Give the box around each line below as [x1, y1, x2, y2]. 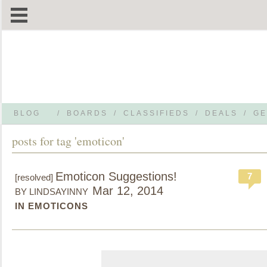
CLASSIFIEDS [123, 109, 190, 117]
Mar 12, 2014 [92, 184, 163, 197]
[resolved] [15, 172, 55, 182]
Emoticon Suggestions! [55, 170, 177, 183]
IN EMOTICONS [15, 201, 88, 211]
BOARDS [67, 109, 108, 117]
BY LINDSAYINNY [15, 187, 88, 197]
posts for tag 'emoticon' [12, 133, 125, 149]
